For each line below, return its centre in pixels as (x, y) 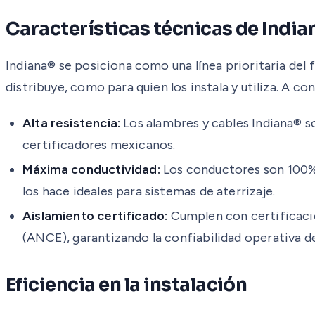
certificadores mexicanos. (99, 144)
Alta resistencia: (72, 123)
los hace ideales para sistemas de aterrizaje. (149, 191)
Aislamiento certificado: (95, 216)
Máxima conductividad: (91, 169)
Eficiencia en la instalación (127, 285)
